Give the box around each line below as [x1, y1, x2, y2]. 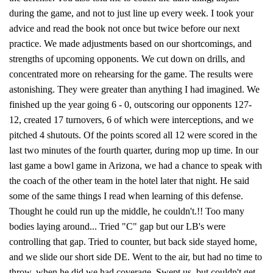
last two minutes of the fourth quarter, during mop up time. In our [9, 145, 258, 155]
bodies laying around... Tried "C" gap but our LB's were [9, 221, 225, 232]
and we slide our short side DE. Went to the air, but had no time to [9, 252, 262, 262]
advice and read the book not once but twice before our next [9, 23, 239, 34]
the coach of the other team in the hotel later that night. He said [9, 175, 249, 186]
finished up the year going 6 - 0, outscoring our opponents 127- [9, 99, 252, 110]
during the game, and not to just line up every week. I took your [9, 8, 253, 18]
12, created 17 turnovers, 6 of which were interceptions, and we [9, 115, 253, 125]
